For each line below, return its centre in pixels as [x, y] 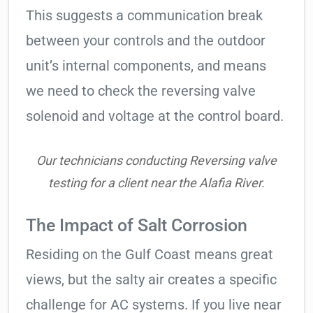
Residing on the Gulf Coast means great [150, 255]
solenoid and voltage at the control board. [155, 116]
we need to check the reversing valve [141, 91]
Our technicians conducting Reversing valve [156, 161]
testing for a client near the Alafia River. [156, 183]
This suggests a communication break [144, 16]
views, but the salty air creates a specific [151, 280]
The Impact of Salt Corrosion [137, 226]
